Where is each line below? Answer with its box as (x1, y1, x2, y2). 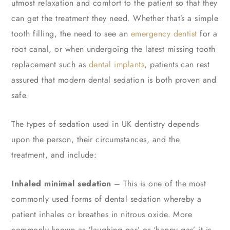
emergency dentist (130, 28, 197, 40)
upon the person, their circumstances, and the (11, 133, 180, 146)
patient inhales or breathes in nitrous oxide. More (11, 208, 193, 221)
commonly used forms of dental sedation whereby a (11, 193, 202, 205)
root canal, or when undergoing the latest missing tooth (11, 43, 216, 55)
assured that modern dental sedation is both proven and (11, 74, 217, 86)
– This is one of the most (111, 178, 206, 190)
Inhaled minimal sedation (11, 178, 111, 190)
